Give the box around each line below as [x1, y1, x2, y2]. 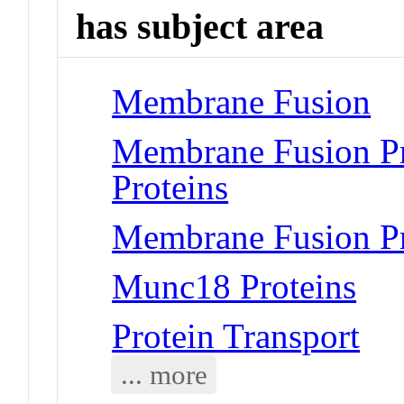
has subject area [76, 6, 325, 48]
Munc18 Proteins [112, 266, 357, 306]
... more [120, 358, 207, 390]
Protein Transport [112, 316, 361, 355]
